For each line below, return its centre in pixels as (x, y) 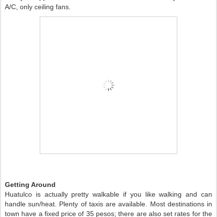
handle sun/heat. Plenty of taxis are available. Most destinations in (108, 204)
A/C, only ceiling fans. (39, 7)
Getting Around (31, 185)
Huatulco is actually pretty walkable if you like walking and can (108, 194)
